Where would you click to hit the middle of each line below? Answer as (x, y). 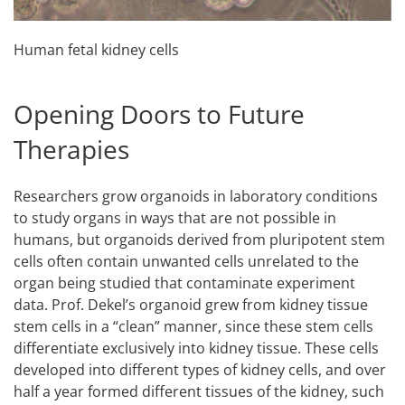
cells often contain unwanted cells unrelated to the (186, 261)
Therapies (71, 149)
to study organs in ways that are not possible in (175, 217)
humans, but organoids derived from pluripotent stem (199, 239)
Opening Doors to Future (159, 113)
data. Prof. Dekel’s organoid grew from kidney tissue (191, 304)
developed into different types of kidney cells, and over (200, 369)
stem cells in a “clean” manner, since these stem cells (193, 326)
